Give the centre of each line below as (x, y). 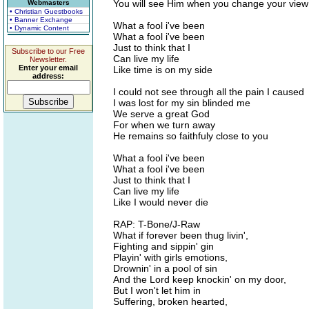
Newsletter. (48, 59)
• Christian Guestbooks (46, 11)
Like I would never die (161, 202)
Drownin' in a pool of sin (165, 268)
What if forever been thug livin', (181, 235)
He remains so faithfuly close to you (191, 136)
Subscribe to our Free (48, 51)
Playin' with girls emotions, (170, 257)
